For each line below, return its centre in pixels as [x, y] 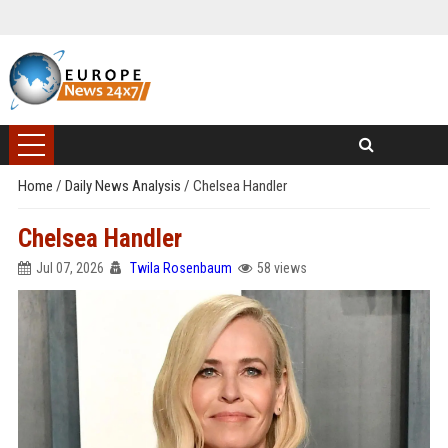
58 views [281, 268]
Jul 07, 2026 [69, 268]
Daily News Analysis [124, 186]
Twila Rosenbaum [180, 268]
